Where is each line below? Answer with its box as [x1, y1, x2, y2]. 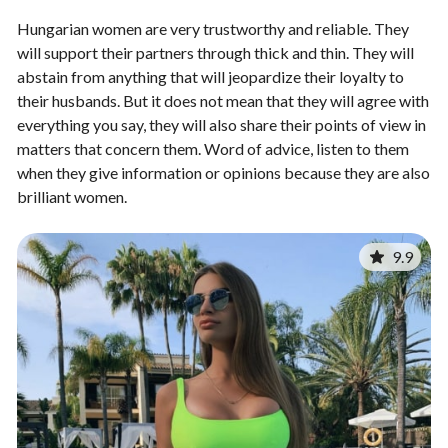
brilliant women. [17, 186, 127, 206]
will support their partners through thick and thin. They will [17, 42, 414, 62]
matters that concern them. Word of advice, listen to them [17, 138, 409, 158]
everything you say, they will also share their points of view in [17, 114, 426, 134]
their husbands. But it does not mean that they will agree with [17, 90, 429, 110]
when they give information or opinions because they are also [17, 162, 430, 182]
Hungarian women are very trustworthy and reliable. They [17, 18, 409, 38]
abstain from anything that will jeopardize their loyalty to [17, 66, 404, 86]
